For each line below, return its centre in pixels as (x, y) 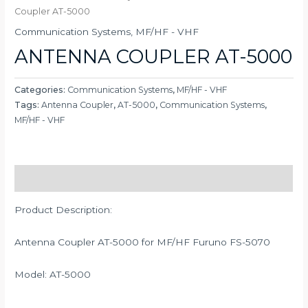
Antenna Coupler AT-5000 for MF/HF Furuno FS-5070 (143, 242)
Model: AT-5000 (53, 274)
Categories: (41, 89)
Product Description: (64, 209)
